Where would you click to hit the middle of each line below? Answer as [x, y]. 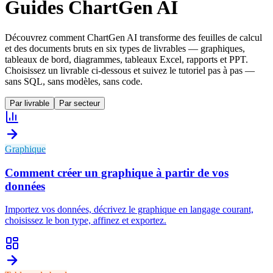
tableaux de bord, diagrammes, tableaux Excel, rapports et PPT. [126, 59]
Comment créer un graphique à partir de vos [117, 172]
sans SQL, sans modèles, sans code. [74, 81]
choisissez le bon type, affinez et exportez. [86, 221]
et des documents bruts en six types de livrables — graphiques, [125, 48]
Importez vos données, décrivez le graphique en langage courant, [129, 210]
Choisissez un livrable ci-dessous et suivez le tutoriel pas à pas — [130, 70]
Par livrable [30, 103]
